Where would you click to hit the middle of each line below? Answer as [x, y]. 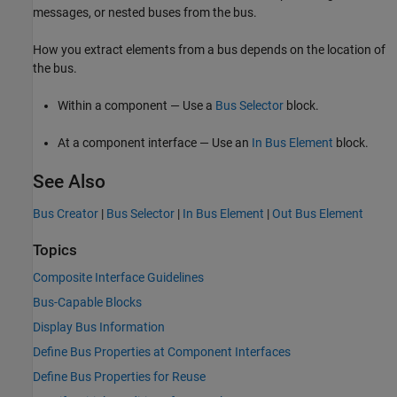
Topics [55, 250]
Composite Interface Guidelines [118, 278]
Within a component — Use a [136, 105]
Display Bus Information [99, 327]
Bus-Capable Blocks [87, 303]
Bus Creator [66, 213]
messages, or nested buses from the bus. [145, 12]
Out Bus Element [318, 213]
